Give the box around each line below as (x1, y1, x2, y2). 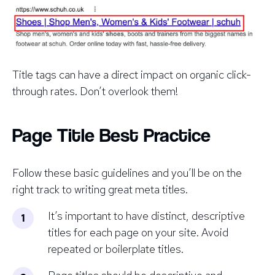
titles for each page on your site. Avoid (48, 225, 228, 240)
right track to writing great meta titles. (12, 182, 188, 197)
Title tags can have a (12, 68, 111, 82)
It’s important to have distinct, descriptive (48, 209, 245, 223)
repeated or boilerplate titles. (48, 242, 184, 257)
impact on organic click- (138, 68, 251, 82)
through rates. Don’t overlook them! (12, 84, 178, 99)
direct (111, 68, 138, 82)
